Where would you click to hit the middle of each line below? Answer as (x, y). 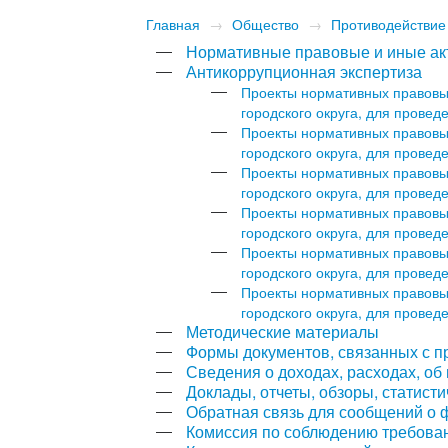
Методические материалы (283, 331)
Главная (173, 23)
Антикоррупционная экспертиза (304, 71)
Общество (266, 23)
